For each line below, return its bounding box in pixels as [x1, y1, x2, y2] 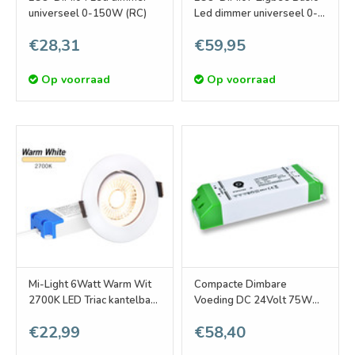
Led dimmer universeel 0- [194, 6, 318, 21]
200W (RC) [194, 22, 248, 37]
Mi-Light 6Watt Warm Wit [29, 277, 151, 292]
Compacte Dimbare [194, 277, 287, 292]
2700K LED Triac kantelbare [29, 293, 161, 308]
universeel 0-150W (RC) [29, 6, 147, 21]
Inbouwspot [29, 309, 86, 324]
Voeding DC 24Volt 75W [194, 293, 312, 308]
